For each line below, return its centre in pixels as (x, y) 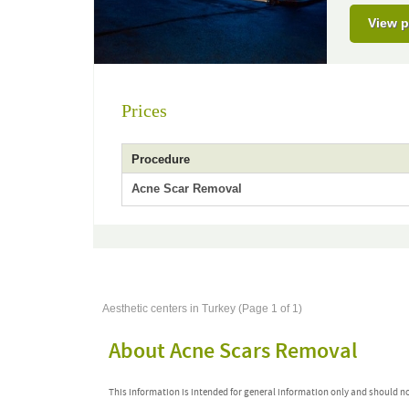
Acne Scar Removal (187, 189)
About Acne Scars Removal (233, 351)
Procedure (161, 159)
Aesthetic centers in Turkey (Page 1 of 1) (202, 309)
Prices (144, 110)
